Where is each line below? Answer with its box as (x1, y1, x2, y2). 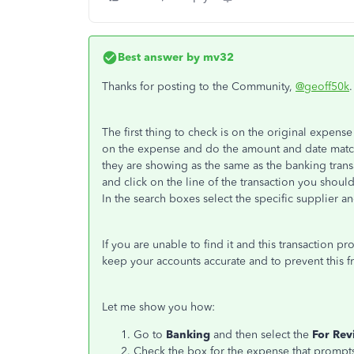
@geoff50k (296, 80, 349, 93)
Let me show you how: (102, 300, 215, 314)
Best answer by (118, 51, 200, 64)
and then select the (213, 328, 312, 341)
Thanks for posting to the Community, (102, 80, 296, 93)
